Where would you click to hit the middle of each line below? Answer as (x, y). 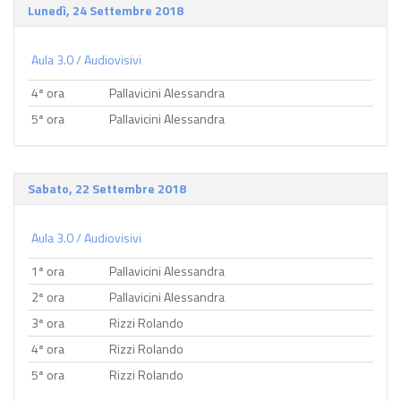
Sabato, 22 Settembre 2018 (107, 188)
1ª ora (48, 271)
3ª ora (48, 323)
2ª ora (48, 297)
